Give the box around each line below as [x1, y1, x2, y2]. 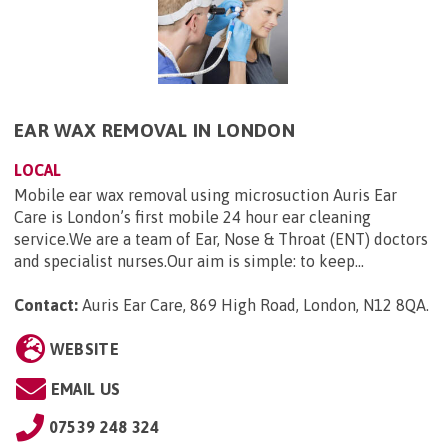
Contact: [14, 296, 78, 315]
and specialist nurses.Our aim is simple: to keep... [14, 252, 364, 271]
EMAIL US [50, 380, 121, 399]
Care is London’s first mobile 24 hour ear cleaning [14, 208, 371, 227]
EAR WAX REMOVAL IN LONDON [14, 119, 295, 142]
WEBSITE [49, 340, 119, 359]
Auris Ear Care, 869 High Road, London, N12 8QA [82, 296, 426, 315]
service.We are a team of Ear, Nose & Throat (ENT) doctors [14, 230, 428, 249]
